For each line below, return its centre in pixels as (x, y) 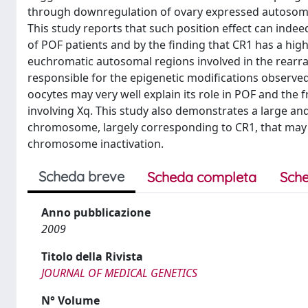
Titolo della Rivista (92, 256)
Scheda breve (81, 176)
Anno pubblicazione (96, 212)
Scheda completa (202, 177)
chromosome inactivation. (96, 144)
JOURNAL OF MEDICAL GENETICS (119, 273)
